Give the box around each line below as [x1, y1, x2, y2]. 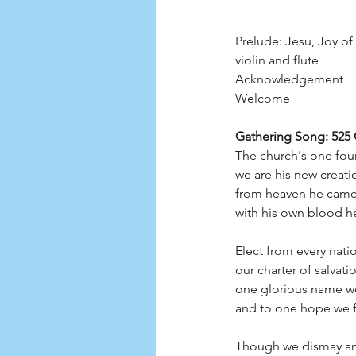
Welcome [235, 90, 290, 106]
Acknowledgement [235, 71, 343, 87]
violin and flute [235, 52, 319, 68]
